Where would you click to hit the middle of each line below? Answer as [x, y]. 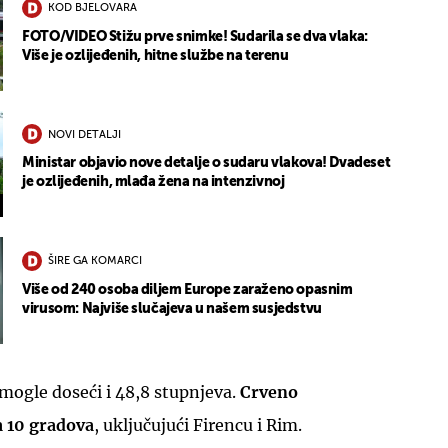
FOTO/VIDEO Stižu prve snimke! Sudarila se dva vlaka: [195, 36]
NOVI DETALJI [85, 135]
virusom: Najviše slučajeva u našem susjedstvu [172, 308]
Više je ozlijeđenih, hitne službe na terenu [155, 55]
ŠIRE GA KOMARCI [95, 262]
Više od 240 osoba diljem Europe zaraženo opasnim [187, 289]
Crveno [269, 391]
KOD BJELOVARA [93, 9]
